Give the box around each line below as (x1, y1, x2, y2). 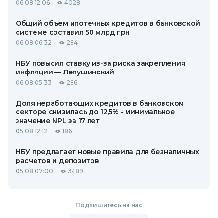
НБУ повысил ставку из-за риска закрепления (16, 59, 185, 68)
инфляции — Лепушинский (16, 68, 114, 76)
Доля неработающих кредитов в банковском (16, 99, 184, 108)
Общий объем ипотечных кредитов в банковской (16, 19, 200, 28)
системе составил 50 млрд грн (16, 28, 130, 36)
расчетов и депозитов (16, 156, 99, 165)
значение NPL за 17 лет (16, 116, 100, 125)
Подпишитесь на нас (75, 201, 143, 209)
